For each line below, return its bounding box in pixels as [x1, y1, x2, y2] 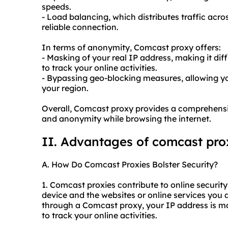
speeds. [42, 2, 71, 12]
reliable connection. [42, 22, 119, 33]
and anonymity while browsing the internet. [42, 113, 211, 124]
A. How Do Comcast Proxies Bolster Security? [42, 159, 218, 170]
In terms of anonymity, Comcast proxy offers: [42, 42, 221, 53]
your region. [42, 83, 89, 94]
